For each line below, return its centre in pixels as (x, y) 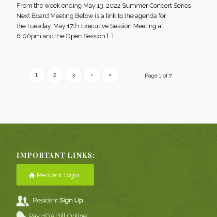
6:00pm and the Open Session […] (64, 36)
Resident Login (58, 175)
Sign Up (71, 201)
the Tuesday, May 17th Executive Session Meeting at (90, 26)
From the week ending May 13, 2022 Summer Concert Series (103, 5)
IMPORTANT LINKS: (55, 155)
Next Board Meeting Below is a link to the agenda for (91, 15)
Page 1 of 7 (159, 76)
